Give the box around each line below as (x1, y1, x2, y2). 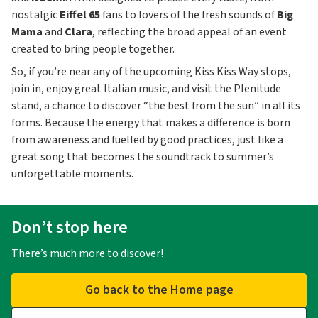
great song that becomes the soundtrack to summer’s (11, 148, 274, 165)
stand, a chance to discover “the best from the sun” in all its (11, 97, 300, 114)
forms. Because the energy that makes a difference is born (11, 114, 290, 131)
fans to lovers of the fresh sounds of (100, 6, 277, 23)
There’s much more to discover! (11, 245, 163, 261)
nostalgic (11, 6, 60, 23)
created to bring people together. (11, 40, 175, 57)
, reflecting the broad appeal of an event (92, 23, 287, 40)
